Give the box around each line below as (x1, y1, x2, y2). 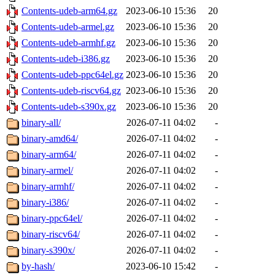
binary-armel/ (21, 165, 73, 176)
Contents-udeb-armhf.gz (21, 37, 115, 48)
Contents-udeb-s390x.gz (21, 101, 116, 112)
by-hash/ (21, 261, 55, 272)
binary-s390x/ (21, 245, 75, 256)
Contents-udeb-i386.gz (21, 53, 110, 64)
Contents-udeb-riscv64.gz (21, 85, 121, 96)
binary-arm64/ (21, 149, 76, 160)
